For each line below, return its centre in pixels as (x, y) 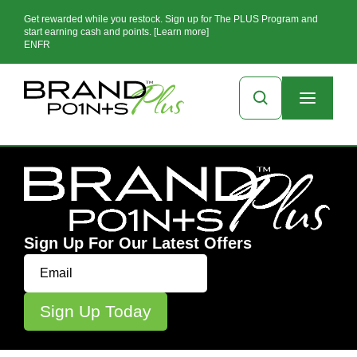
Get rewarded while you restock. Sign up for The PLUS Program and (171, 19)
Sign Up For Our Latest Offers (138, 243)
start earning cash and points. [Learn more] (116, 32)
